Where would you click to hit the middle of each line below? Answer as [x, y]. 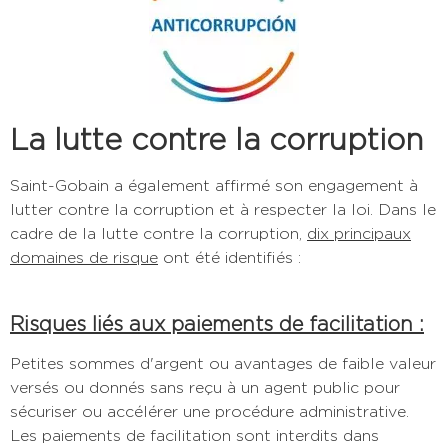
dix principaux [359, 233]
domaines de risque [84, 257]
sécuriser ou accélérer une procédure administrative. [209, 411]
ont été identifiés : [229, 257]
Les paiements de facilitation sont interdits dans [194, 435]
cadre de [46, 233]
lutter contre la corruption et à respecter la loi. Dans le [223, 209]
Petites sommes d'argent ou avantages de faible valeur [223, 363]
